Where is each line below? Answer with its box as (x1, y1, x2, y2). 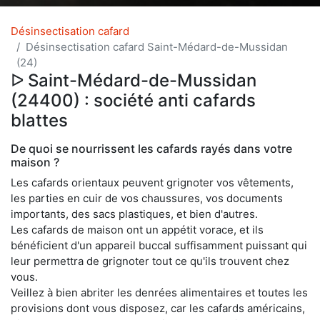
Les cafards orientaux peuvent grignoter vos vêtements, (11, 175, 294, 189)
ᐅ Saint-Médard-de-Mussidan (11, 69, 256, 91)
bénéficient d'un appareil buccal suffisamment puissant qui (11, 238, 307, 252)
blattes (11, 109, 68, 131)
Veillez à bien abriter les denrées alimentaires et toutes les (11, 285, 308, 299)
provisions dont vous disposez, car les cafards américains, (11, 301, 305, 315)
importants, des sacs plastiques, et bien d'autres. (11, 206, 258, 221)
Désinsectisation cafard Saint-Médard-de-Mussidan (26, 39, 288, 54)
